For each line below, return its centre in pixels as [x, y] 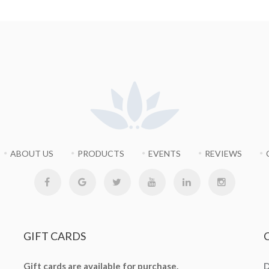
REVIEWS [223, 154]
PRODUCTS [101, 154]
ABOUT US [32, 154]
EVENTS [164, 154]
